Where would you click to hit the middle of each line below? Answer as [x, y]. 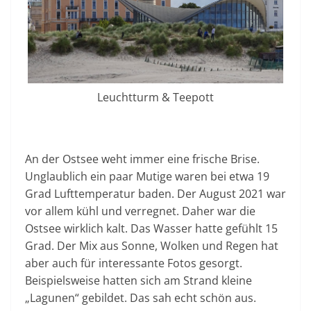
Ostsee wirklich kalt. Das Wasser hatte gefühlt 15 [151, 229]
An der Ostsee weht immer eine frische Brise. [142, 159]
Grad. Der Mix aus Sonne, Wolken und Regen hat [152, 246]
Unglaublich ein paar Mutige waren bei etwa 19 [147, 177]
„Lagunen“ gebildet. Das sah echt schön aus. [141, 298]
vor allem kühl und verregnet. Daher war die [140, 211]
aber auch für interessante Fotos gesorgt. [134, 263]
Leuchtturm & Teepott [155, 98]
